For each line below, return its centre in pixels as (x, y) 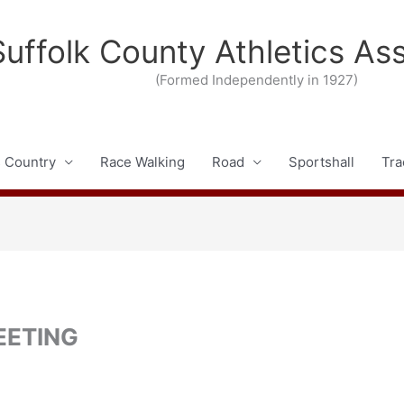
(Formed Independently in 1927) (256, 79)
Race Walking (142, 162)
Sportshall (321, 162)
